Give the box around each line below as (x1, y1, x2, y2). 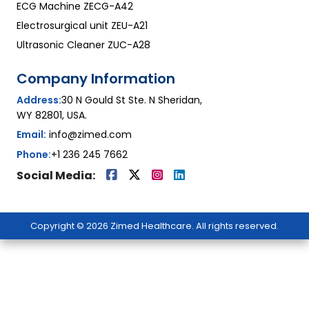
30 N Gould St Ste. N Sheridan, (61, 92, 202, 107)
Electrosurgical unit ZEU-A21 (17, 18, 148, 32)
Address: (17, 92, 61, 107)
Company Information (17, 68, 175, 88)
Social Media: (17, 167, 95, 183)
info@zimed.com (49, 127, 132, 141)
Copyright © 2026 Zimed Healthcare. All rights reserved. (30, 219, 279, 232)
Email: (17, 127, 46, 141)
